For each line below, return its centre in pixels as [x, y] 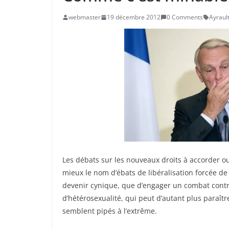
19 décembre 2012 [134, 17]
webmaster [85, 17]
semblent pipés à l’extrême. [110, 211]
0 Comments [185, 17]
